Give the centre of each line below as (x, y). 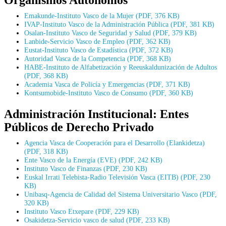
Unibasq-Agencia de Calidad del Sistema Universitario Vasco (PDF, (121, 194)
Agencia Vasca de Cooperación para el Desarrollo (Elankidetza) (116, 143)
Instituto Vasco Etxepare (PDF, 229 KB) (82, 211)
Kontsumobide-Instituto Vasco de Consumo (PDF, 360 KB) (109, 93)
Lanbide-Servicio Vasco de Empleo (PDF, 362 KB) (97, 41)
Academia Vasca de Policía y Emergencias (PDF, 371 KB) (107, 84)
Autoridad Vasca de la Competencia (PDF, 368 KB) (98, 58)
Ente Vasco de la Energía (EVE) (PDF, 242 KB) (93, 160)
